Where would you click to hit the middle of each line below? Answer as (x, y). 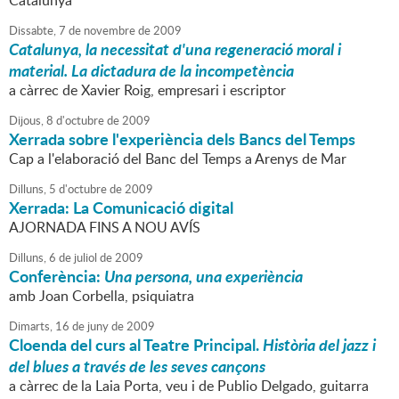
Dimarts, (31, 326)
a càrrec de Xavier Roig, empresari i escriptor (147, 90)
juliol (84, 258)
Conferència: (57, 277)
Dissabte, (33, 31)
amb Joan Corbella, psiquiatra (102, 296)
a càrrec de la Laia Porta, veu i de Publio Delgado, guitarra (189, 386)
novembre (108, 31)
